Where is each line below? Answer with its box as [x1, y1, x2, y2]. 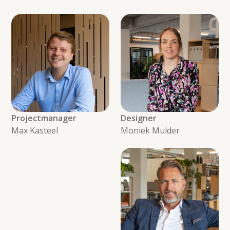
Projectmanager [11, 112, 77, 124]
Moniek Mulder [121, 125, 180, 136]
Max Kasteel [11, 125, 59, 136]
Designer [121, 112, 157, 124]
